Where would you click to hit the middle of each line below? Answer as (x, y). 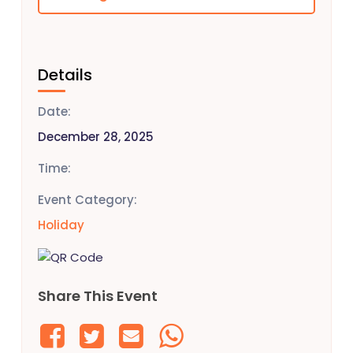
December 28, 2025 (96, 136)
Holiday (61, 225)
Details (65, 74)
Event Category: (87, 199)
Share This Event (98, 295)
